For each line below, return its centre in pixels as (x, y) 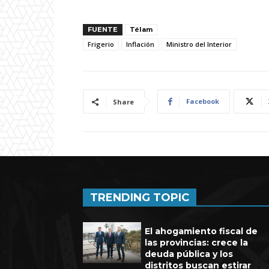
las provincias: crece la (197, 243)
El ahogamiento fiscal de (201, 231)
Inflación (140, 44)
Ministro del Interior (199, 44)
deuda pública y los (189, 254)
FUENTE (103, 30)
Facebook (203, 101)
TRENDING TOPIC (140, 198)
